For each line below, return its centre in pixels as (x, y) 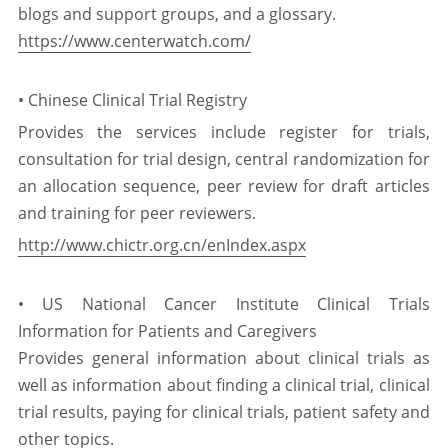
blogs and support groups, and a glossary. (176, 14)
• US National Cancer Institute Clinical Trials (223, 304)
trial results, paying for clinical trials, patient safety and (223, 412)
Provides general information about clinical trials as (223, 358)
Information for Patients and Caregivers (167, 331)
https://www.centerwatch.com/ (134, 41)
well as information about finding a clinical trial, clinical (223, 385)
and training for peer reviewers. (136, 213)
